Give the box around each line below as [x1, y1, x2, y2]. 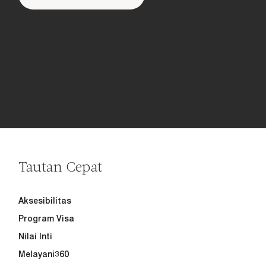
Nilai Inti [18, 231, 53, 241]
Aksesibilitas [18, 195, 72, 205]
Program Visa [18, 213, 75, 223]
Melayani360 [18, 249, 69, 259]
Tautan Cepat [18, 157, 103, 175]
